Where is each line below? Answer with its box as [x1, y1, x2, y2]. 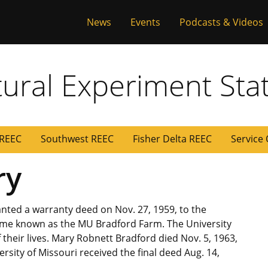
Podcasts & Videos [179, 16, 263, 29]
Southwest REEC [41, 132, 114, 146]
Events [130, 16, 160, 29]
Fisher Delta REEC [133, 132, 212, 146]
